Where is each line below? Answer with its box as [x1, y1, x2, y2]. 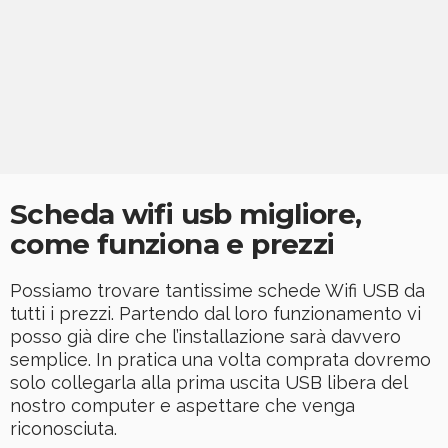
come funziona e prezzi [10, 227, 335, 262]
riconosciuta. [10, 418, 117, 440]
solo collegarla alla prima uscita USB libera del [10, 372, 407, 394]
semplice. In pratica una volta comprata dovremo [10, 349, 431, 371]
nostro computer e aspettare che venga [10, 395, 355, 417]
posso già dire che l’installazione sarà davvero [10, 326, 401, 348]
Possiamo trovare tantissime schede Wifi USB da [10, 280, 425, 302]
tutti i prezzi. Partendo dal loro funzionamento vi [10, 303, 421, 325]
